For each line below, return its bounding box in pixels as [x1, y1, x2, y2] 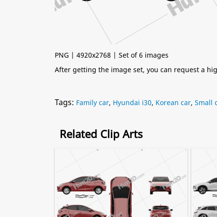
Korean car [155, 98, 191, 107]
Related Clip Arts [60, 126, 143, 141]
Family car [76, 98, 109, 107]
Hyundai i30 [113, 98, 152, 107]
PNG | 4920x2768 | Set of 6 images [55, 50, 169, 60]
